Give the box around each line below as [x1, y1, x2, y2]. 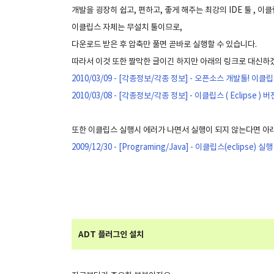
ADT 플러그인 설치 [78, 230, 144, 240]
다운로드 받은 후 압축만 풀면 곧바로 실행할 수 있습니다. [72, 40, 257, 50]
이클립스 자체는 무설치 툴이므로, [72, 23, 182, 32]
